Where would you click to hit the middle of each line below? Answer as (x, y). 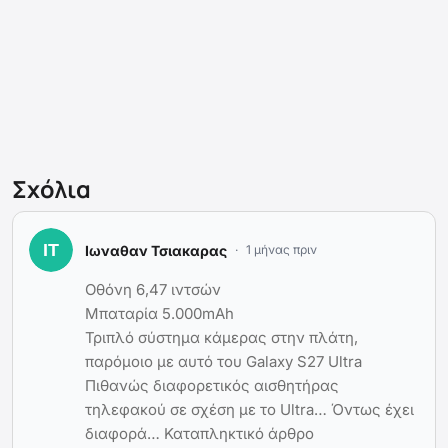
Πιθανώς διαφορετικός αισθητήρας (212, 386)
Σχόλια (51, 189)
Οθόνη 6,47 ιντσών (153, 290)
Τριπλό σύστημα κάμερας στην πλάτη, (221, 338)
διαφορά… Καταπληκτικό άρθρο (199, 434)
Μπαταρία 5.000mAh (159, 314)
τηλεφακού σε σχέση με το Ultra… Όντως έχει (249, 410)
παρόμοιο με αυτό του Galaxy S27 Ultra (223, 362)
